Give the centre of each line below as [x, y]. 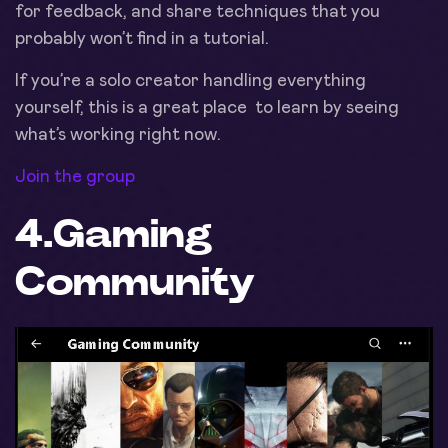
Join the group [75, 176]
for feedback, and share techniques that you [197, 11]
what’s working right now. [118, 134]
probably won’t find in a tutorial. [142, 38]
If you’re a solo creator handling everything [190, 80]
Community [135, 282]
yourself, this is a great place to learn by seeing [207, 107]
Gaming [132, 234]
